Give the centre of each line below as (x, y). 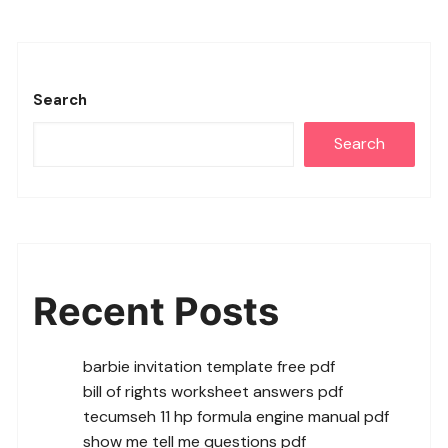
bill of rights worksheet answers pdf (213, 391)
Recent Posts (156, 310)
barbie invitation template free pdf (209, 366)
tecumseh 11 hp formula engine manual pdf (236, 416)
